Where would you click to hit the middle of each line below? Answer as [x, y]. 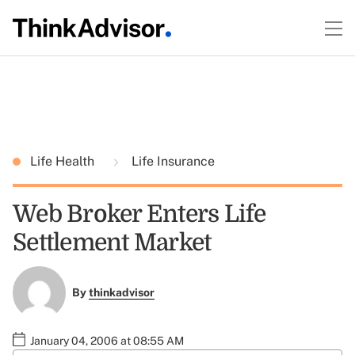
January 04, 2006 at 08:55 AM [107, 340]
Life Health [64, 161]
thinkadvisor [121, 293]
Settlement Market [112, 242]
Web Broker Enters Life [139, 214]
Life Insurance [172, 161]
